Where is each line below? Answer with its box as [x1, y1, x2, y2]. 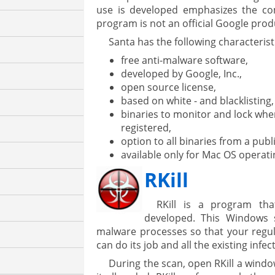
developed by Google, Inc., [121, 67, 242, 81]
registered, [121, 121, 172, 135]
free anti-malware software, [121, 53, 249, 68]
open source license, [121, 80, 217, 95]
